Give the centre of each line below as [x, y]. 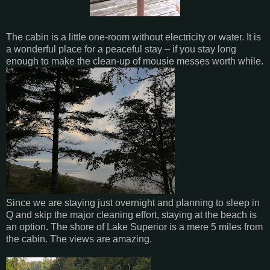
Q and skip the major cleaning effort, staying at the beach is [131, 215]
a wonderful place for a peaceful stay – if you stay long [121, 49]
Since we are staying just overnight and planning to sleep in [133, 202]
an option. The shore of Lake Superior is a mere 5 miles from [134, 227]
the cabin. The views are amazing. [79, 239]
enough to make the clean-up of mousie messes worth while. [135, 61]
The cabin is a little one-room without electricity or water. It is [133, 37]
